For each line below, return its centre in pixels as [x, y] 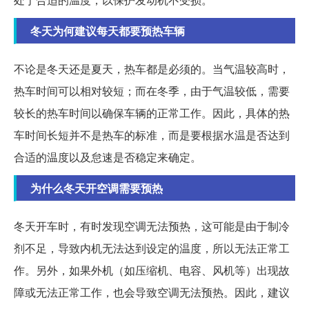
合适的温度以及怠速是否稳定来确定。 [108, 157]
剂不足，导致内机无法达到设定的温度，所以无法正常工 [152, 248]
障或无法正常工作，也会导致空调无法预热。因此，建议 [152, 292]
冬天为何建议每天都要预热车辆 [108, 30]
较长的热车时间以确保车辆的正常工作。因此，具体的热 [152, 112]
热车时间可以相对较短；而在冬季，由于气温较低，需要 [152, 90]
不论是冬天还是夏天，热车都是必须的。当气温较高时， [152, 68]
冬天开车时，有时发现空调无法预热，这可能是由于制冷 [152, 226]
